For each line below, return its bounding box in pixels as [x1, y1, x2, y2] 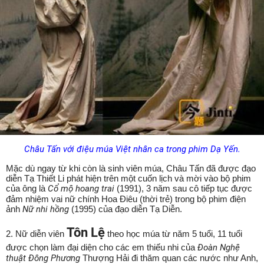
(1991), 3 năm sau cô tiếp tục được [114, 183, 252, 193]
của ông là [6, 183, 48, 193]
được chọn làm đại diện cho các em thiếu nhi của [6, 242, 195, 252]
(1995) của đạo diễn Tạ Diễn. [69, 203, 182, 214]
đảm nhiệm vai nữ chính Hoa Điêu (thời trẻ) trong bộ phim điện [6, 193, 246, 204]
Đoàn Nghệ [195, 242, 240, 253]
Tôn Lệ [67, 225, 105, 240]
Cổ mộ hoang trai [48, 183, 114, 194]
